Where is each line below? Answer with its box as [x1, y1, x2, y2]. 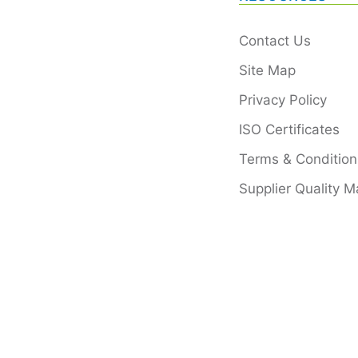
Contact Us [238, 32, 311, 49]
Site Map [238, 62, 296, 78]
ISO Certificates [238, 121, 340, 137]
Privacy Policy [238, 91, 327, 108]
